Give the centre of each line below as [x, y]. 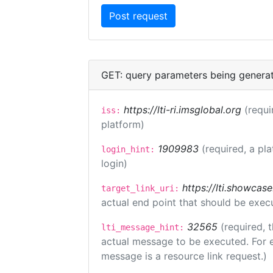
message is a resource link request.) [184, 256]
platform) [123, 124]
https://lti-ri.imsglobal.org [183, 110]
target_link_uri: [140, 188]
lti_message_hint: [143, 227]
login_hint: [128, 149]
